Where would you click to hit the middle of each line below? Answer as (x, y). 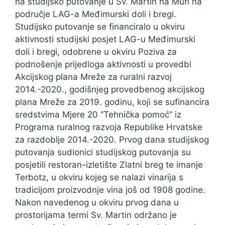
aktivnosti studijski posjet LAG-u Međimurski (105, 39)
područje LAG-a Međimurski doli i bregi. (96, 14)
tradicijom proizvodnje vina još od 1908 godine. (110, 190)
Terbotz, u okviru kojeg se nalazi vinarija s (99, 177)
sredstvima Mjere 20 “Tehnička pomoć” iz (98, 115)
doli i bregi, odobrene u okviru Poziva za (96, 52)
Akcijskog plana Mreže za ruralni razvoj (93, 77)
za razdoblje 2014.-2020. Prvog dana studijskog (112, 140)
